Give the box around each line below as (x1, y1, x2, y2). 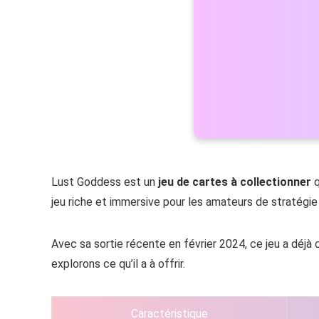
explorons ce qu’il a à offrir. (51, 256, 185, 271)
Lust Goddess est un (51, 174, 158, 189)
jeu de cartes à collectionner (158, 174, 311, 189)
